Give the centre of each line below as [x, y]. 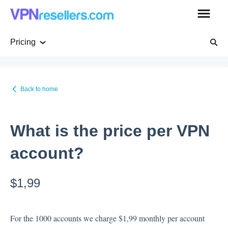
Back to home [39, 89]
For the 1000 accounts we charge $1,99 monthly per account [107, 218]
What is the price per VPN [110, 131]
